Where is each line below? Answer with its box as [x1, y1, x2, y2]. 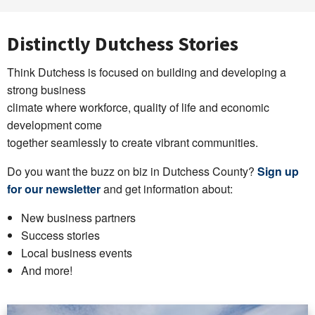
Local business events [21, 245, 132, 262]
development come [7, 117, 102, 134]
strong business [7, 82, 86, 98]
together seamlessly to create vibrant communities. [7, 134, 258, 151]
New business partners [21, 210, 136, 226]
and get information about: [103, 181, 233, 198]
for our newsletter [7, 181, 103, 198]
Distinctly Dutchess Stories [7, 31, 238, 57]
